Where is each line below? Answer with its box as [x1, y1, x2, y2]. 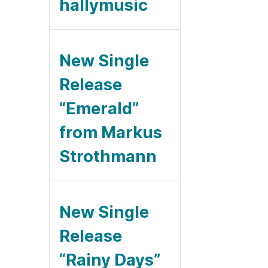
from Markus [59, 122, 162, 142]
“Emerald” [59, 98, 139, 118]
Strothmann [59, 146, 157, 166]
